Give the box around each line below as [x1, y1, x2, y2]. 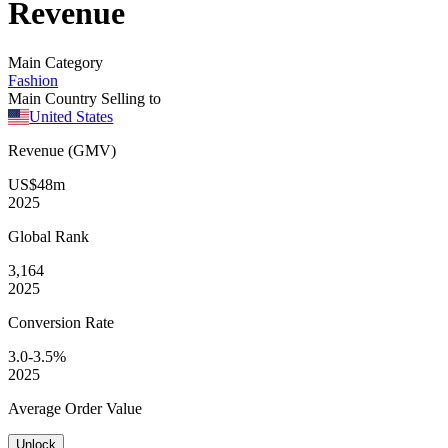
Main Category [8, 53, 103, 71]
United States [29, 107, 114, 125]
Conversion [8, 313, 85, 331]
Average [8, 399, 65, 417]
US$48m [8, 175, 65, 193]
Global [8, 227, 55, 245]
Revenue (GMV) [8, 141, 116, 159]
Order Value [65, 399, 142, 417]
